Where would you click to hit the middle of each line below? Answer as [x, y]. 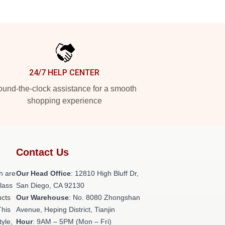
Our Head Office [43, 173]
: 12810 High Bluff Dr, [105, 173]
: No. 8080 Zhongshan [104, 197]
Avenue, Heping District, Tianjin [66, 209]
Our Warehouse [42, 197]
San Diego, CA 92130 [50, 185]
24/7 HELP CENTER [64, 73]
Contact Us [42, 152]
